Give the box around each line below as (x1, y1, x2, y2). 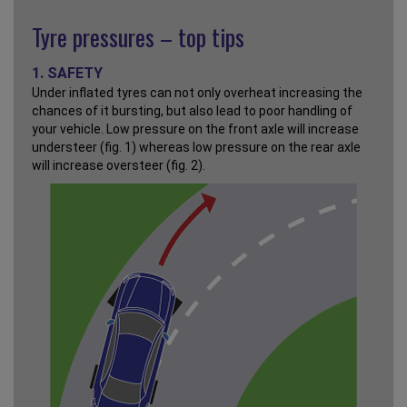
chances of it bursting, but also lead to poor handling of (32, 104, 352, 119)
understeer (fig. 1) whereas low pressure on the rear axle (32, 140, 361, 155)
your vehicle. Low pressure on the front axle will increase (32, 122, 359, 137)
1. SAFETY (32, 65, 103, 83)
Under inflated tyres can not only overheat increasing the (32, 85, 362, 101)
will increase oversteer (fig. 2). (32, 158, 205, 174)
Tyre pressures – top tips (32, 19, 244, 55)
